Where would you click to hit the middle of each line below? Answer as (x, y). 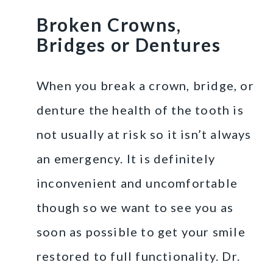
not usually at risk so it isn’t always (144, 134)
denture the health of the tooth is (140, 109)
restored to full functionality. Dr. (139, 256)
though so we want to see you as (135, 207)
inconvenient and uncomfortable (137, 183)
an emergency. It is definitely (126, 158)
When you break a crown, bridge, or (145, 85)
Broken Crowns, (109, 24)
